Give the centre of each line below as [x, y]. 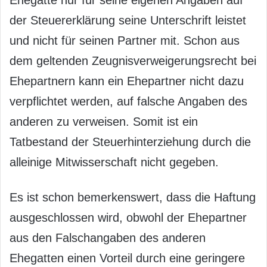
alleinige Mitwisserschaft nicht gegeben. [114, 162]
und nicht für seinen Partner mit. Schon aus [125, 40]
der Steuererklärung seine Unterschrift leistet [128, 20]
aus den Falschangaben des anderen [108, 237]
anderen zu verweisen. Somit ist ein [104, 121]
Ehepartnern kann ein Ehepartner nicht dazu [127, 81]
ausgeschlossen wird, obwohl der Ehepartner [128, 217]
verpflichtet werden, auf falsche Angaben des [128, 101]
